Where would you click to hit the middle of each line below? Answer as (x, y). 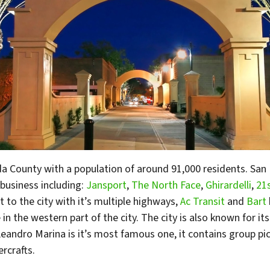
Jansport (106, 185)
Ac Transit (202, 201)
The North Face (166, 185)
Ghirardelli (228, 185)
